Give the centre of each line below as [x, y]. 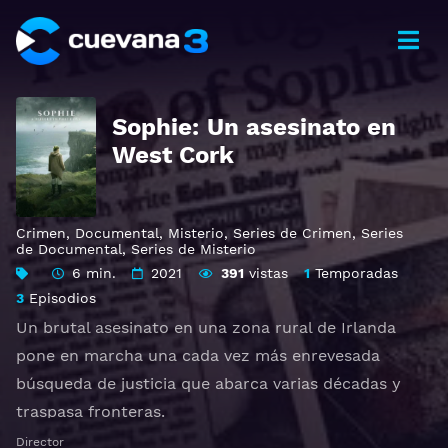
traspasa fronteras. [90, 411]
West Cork [173, 155]
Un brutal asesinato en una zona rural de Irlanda [206, 327]
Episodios [60, 298]
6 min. [94, 273]
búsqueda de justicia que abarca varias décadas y [208, 383]
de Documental [69, 249]
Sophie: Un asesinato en [254, 127]
